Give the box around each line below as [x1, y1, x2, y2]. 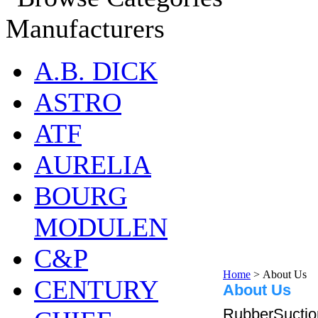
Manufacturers [6, 13, 165, 43]
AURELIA [34, 150, 151, 180]
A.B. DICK [34, 56, 158, 86]
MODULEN [34, 212, 168, 242]
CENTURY [34, 275, 158, 305]
